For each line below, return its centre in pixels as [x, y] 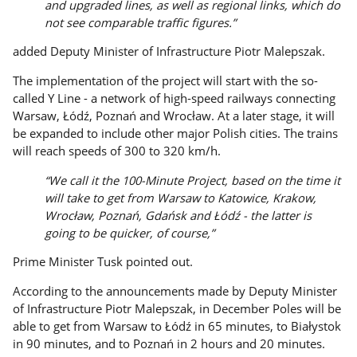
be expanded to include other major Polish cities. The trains [176, 133]
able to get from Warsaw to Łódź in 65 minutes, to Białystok [177, 326]
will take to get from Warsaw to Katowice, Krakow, [181, 197]
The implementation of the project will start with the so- [166, 81]
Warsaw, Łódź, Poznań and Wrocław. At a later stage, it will [174, 116]
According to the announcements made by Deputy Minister [175, 291]
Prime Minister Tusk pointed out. [103, 262]
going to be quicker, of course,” [130, 232]
